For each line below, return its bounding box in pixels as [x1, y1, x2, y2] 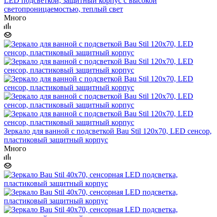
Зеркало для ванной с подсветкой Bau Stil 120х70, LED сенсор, [4, 126, 212, 135]
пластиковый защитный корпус [4, 135, 108, 144]
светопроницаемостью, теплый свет [4, 4, 123, 13]
